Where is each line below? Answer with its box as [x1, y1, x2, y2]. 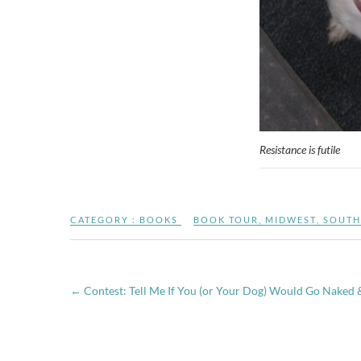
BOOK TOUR [193, 214, 259, 225]
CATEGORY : [70, 214, 139, 225]
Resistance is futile [259, 143, 340, 156]
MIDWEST [265, 214, 317, 225]
